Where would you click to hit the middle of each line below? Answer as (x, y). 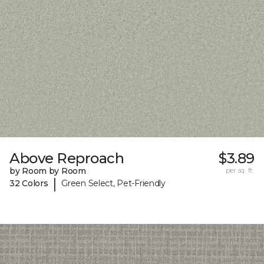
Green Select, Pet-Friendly (113, 184)
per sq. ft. (240, 170)
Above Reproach (67, 158)
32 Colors (29, 184)
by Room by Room (48, 171)
